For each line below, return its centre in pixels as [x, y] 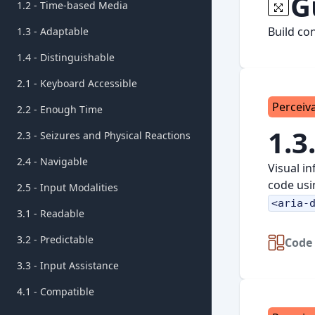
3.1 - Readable [51, 213]
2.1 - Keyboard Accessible [77, 83]
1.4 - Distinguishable [66, 57]
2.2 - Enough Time [60, 109]
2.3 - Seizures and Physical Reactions [104, 135]
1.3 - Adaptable [53, 31]
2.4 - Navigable [52, 161]
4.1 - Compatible [56, 291]
